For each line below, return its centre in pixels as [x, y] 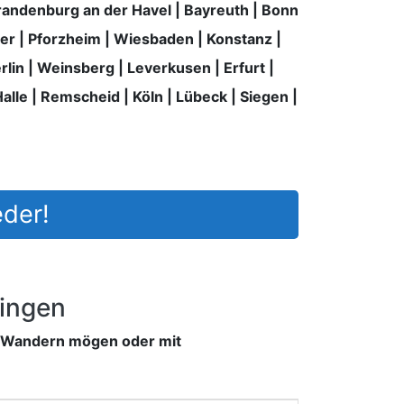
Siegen [264, 96]
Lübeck [202, 96]
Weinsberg [75, 67]
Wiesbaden [153, 38]
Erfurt [244, 67]
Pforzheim [64, 38]
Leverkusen [169, 67]
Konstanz [239, 38]
